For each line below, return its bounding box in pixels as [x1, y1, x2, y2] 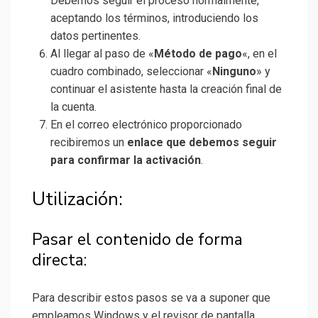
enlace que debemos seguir [127, 136, 277, 150]
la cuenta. [50, 100, 97, 114]
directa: [32, 249, 87, 272]
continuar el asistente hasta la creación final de [50, 82, 282, 97]
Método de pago [154, 47, 242, 61]
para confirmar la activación [50, 153, 201, 168]
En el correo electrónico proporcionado [50, 118, 242, 132]
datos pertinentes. [50, 29, 141, 43]
